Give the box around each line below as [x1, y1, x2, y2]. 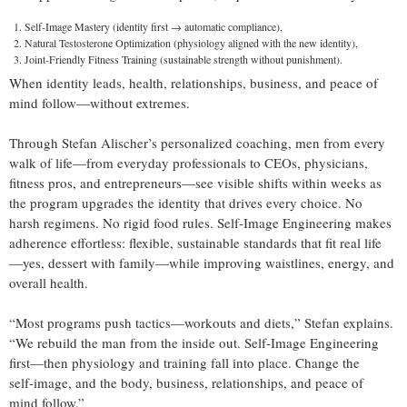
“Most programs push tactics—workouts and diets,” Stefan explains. [9, 313, 393, 333]
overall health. [9, 273, 88, 293]
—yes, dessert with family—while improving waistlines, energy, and [9, 253, 394, 273]
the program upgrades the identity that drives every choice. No [9, 194, 362, 213]
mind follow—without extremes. [9, 94, 190, 113]
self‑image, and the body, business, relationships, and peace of [9, 373, 363, 392]
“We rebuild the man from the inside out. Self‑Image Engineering [9, 333, 379, 352]
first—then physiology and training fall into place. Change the [9, 353, 360, 372]
